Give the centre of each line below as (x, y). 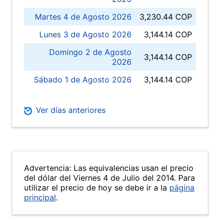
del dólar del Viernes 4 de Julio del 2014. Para (110, 178)
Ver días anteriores (69, 110)
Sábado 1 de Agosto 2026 (83, 80)
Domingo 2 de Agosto (90, 52)
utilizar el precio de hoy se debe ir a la (97, 188)
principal (40, 197)
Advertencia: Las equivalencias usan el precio (109, 168)
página (182, 188)
